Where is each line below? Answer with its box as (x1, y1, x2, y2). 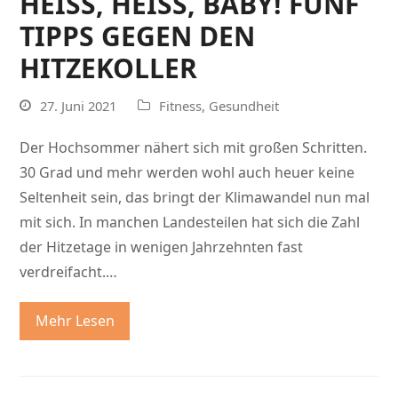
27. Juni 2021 (40, 96, 117, 115)
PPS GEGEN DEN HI (20, 17, 256, 54)
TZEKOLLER (20, 49, 165, 86)
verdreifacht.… (20, 261, 118, 282)
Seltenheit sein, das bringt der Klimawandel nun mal (20, 187, 370, 207)
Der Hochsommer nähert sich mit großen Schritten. (20, 137, 368, 157)
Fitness (159, 96, 203, 115)
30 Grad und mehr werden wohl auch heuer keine (20, 162, 355, 182)
